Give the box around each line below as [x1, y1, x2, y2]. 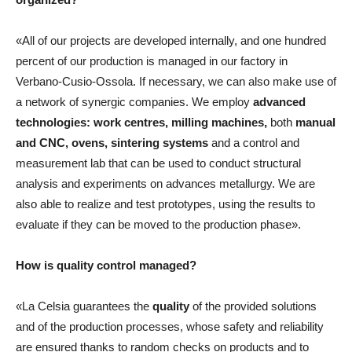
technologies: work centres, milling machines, [16, 115, 270, 129]
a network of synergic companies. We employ [16, 94, 253, 108]
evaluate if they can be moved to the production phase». [16, 217, 301, 231]
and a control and [211, 135, 299, 149]
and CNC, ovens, [16, 135, 108, 149]
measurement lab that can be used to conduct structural [16, 156, 301, 170]
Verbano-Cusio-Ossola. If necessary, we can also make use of [16, 74, 336, 88]
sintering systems [111, 135, 211, 149]
